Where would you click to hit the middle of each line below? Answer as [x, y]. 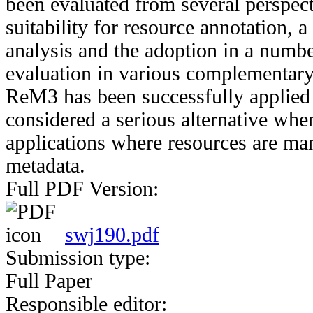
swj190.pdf [112, 234]
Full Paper [49, 281]
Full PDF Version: [85, 188]
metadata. [45, 165]
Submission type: [81, 257]
